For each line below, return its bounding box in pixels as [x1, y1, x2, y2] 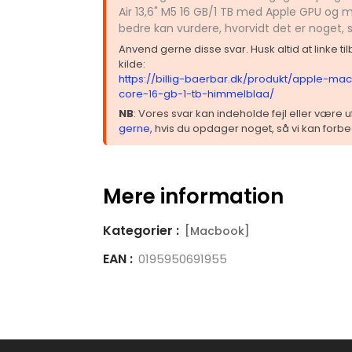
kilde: [118, 57, 145, 71]
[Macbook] [184, 223, 250, 239]
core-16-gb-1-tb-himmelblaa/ [118, 86, 274, 101]
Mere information [102, 182, 284, 211]
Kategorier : [102, 222, 179, 240]
